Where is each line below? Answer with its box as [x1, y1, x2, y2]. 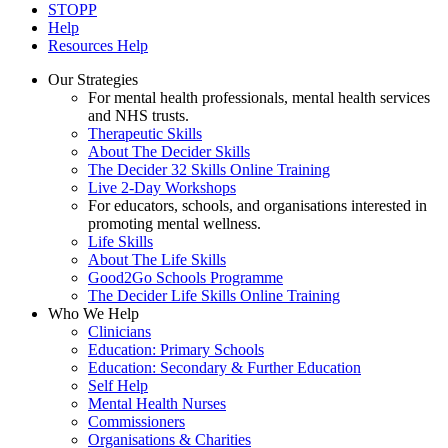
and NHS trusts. [88, 107, 189, 125]
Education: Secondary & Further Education [88, 359, 361, 377]
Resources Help [48, 37, 148, 55]
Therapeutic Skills [88, 125, 202, 143]
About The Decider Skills [88, 143, 250, 161]
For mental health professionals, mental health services [88, 89, 430, 107]
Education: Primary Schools [88, 341, 264, 359]
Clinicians [88, 323, 151, 341]
